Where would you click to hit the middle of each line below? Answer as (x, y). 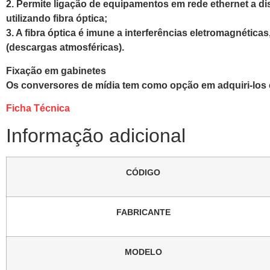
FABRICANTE (143, 212)
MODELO (143, 252)
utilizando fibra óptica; (57, 19)
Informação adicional (96, 136)
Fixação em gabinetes (56, 71)
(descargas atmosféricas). (65, 48)
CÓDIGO (143, 173)
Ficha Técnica (38, 108)
